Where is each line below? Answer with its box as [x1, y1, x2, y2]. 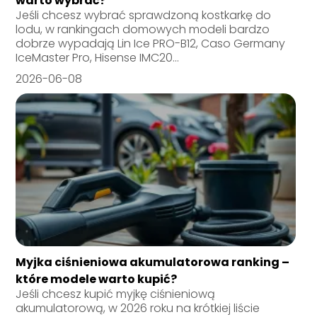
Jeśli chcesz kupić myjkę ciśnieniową [16, 285, 216, 302]
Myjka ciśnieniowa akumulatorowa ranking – [16, 253, 290, 270]
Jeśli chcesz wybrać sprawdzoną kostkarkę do [16, 6, 272, 23]
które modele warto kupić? [16, 270, 178, 287]
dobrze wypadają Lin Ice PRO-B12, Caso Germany [16, 35, 286, 52]
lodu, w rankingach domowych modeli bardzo [16, 21, 270, 38]
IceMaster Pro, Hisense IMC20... [16, 49, 180, 66]
